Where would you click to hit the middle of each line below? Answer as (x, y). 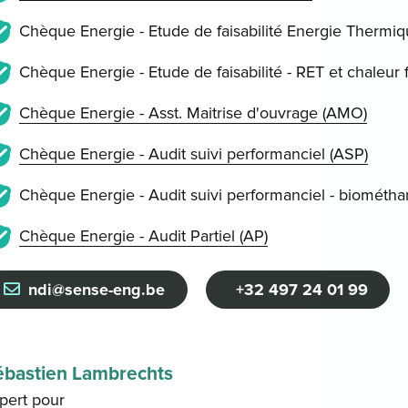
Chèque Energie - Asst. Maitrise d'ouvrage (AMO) (193, 113)
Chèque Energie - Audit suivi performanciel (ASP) (193, 154)
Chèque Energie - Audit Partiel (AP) (143, 236)
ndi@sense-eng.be (97, 289)
